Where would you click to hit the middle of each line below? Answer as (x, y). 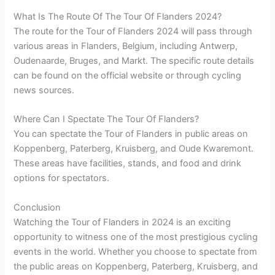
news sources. (44, 91)
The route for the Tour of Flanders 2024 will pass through (133, 32)
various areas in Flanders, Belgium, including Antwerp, (126, 46)
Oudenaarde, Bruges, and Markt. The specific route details (134, 61)
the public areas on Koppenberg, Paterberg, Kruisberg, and (136, 266)
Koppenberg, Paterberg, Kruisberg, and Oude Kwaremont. (134, 149)
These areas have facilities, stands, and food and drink (128, 164)
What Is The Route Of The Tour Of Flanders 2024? (118, 17)
